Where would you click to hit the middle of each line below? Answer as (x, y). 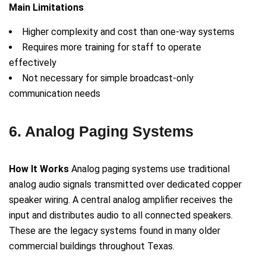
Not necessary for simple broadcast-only (108, 78)
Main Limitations (46, 8)
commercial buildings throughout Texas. (92, 246)
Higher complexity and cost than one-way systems (128, 32)
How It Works (39, 169)
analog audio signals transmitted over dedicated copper (125, 185)
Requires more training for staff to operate (112, 47)
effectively (33, 63)
